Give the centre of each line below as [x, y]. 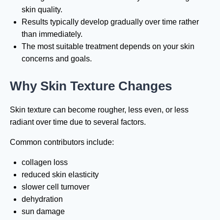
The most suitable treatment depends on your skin [108, 46]
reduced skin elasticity [60, 174]
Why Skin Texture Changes [91, 86]
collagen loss [45, 162]
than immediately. [52, 34]
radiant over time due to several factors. [78, 122]
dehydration [42, 199]
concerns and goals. [57, 58]
